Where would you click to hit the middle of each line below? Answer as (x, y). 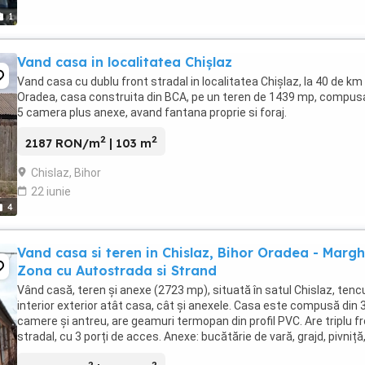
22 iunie (51, 191)
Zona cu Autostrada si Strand (117, 270)
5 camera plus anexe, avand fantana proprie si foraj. (152, 112)
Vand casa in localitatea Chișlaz (125, 62)
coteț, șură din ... (60, 352)
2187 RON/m (63, 143)
